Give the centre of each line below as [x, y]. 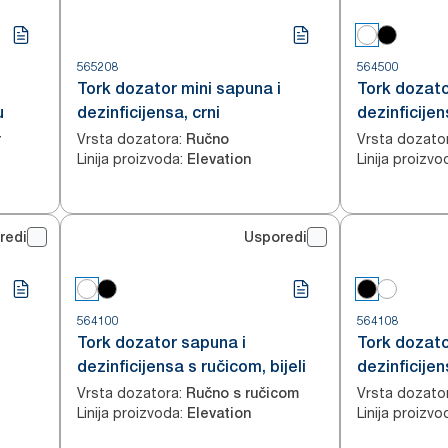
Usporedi [275, 237]
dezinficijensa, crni [148, 112]
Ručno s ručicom [242, 393]
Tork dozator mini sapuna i [179, 88]
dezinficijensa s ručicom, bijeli [191, 366]
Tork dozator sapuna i [161, 342]
